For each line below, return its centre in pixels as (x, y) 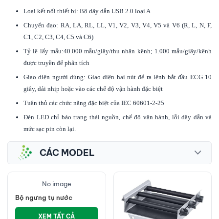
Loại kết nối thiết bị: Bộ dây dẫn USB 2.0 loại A (87, 11)
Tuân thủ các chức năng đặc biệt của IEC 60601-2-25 (94, 103)
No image (56, 184)
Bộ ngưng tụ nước (44, 197)
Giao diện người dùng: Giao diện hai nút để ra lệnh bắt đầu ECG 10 (118, 77)
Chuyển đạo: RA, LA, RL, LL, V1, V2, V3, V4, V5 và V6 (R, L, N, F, (118, 25)
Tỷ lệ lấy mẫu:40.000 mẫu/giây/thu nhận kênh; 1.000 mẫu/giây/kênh (118, 51)
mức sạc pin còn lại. (50, 129)
